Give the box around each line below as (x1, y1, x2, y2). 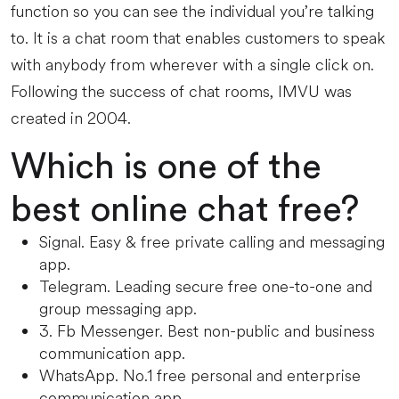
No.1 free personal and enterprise (123, 364, 361, 387)
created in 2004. (11, 107, 131, 130)
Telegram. (39, 275, 110, 298)
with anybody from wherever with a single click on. (11, 53, 374, 77)
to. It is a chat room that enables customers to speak (11, 27, 385, 50)
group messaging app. (39, 297, 197, 321)
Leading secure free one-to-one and (115, 275, 372, 298)
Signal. (39, 231, 85, 254)
